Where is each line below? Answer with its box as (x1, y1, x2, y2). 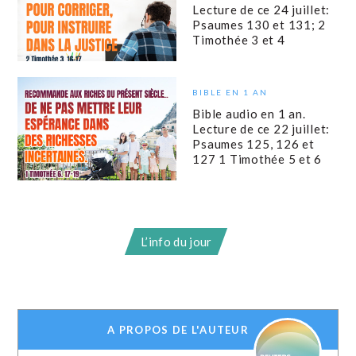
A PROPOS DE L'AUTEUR (107, 323, 249, 337)
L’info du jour (140, 234, 212, 250)
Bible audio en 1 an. (192, 106, 306, 121)
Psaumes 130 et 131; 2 (192, 17, 327, 32)
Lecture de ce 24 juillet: (192, 2, 331, 17)
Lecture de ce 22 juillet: (192, 121, 331, 136)
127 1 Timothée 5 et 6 (192, 151, 323, 166)
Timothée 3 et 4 (192, 32, 285, 47)
